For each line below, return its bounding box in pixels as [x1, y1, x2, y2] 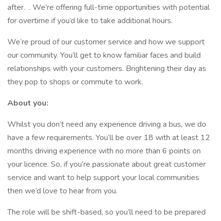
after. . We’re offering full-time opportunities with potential [7, 2, 210, 13]
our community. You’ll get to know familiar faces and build [7, 50, 201, 61]
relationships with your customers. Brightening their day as [7, 63, 206, 74]
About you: [7, 98, 48, 109]
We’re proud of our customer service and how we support [7, 37, 205, 47]
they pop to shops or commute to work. [7, 76, 145, 87]
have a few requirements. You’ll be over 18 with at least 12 [7, 132, 210, 143]
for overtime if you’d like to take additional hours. [7, 15, 173, 26]
